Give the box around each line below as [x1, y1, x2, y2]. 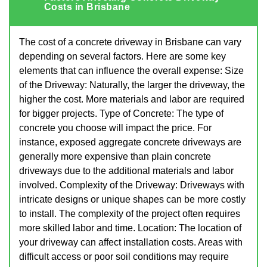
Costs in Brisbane [44, 1, 130, 12]
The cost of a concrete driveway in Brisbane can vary [19, 36, 241, 47]
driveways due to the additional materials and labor [19, 165, 234, 176]
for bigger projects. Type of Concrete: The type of [19, 108, 223, 119]
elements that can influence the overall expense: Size [19, 65, 244, 76]
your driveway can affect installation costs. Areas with [19, 237, 243, 247]
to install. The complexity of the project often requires [19, 208, 240, 219]
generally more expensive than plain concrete [19, 151, 211, 162]
